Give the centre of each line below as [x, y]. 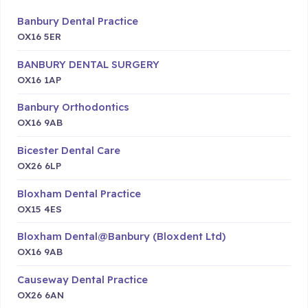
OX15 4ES [40, 208]
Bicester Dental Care [69, 151]
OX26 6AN [41, 294]
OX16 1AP [39, 79]
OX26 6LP [39, 166]
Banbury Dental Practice [78, 21]
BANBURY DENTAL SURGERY [88, 64]
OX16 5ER [39, 36]
